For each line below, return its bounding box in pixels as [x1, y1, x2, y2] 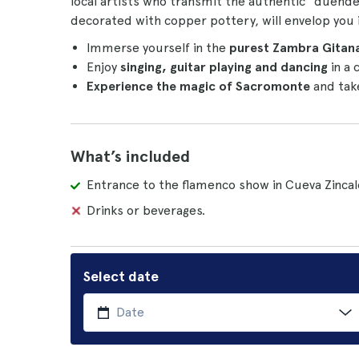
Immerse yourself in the [87, 40, 229, 55]
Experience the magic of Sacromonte [87, 79, 310, 94]
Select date [83, 268, 159, 284]
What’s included [71, 147, 190, 166]
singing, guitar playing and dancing [120, 59, 328, 75]
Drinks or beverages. [87, 203, 205, 218]
